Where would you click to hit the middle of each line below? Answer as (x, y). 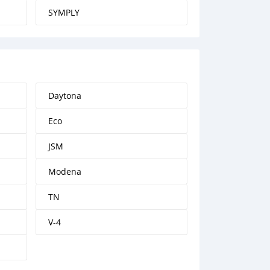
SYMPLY (64, 12)
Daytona (64, 96)
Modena (64, 171)
